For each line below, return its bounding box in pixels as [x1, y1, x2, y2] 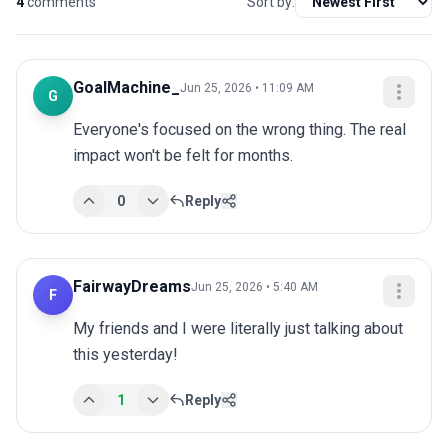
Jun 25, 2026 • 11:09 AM [180, 81, 314, 96]
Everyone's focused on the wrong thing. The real [73, 120, 406, 140]
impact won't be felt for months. [73, 146, 293, 166]
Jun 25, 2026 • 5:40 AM [191, 280, 318, 295]
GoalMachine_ [73, 78, 180, 98]
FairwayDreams [73, 277, 191, 297]
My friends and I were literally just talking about [73, 319, 403, 339]
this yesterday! [73, 345, 178, 365]
